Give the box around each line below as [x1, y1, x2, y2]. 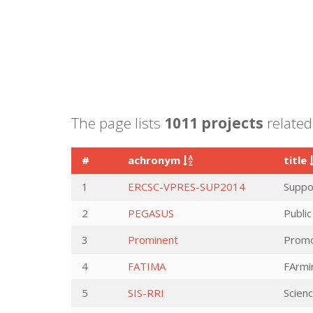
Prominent [128, 233, 178, 247]
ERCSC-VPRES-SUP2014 [128, 180, 245, 194]
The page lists [71, 113, 164, 133]
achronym [128, 153, 183, 167]
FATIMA [128, 259, 166, 273]
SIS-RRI [128, 286, 164, 300]
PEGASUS [128, 206, 174, 220]
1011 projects [164, 113, 263, 133]
